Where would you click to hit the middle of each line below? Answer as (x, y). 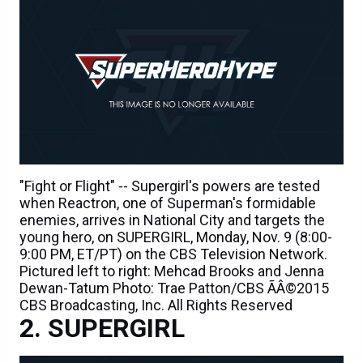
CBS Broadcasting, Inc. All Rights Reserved (156, 305)
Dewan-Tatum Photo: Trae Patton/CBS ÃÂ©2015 (174, 288)
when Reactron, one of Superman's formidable (168, 203)
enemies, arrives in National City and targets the (172, 220)
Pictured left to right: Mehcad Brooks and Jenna (172, 271)
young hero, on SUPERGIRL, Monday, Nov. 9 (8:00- (176, 237)
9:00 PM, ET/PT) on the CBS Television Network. (173, 254)
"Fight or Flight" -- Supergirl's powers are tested (170, 186)
